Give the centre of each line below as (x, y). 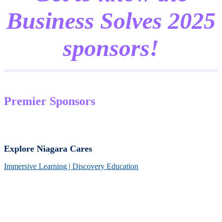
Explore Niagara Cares (48, 149)
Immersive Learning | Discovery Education (71, 166)
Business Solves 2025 (111, 21)
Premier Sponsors (51, 101)
